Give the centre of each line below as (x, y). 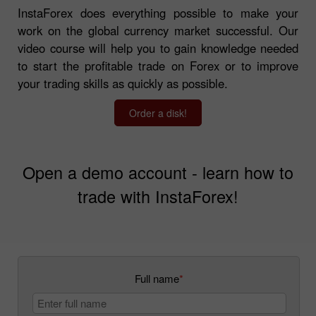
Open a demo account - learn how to (158, 172)
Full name (157, 278)
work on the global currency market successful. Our (158, 30)
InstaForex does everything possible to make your (158, 12)
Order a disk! (158, 113)
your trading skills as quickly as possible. (123, 83)
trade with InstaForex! (158, 196)
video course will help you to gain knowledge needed (158, 48)
